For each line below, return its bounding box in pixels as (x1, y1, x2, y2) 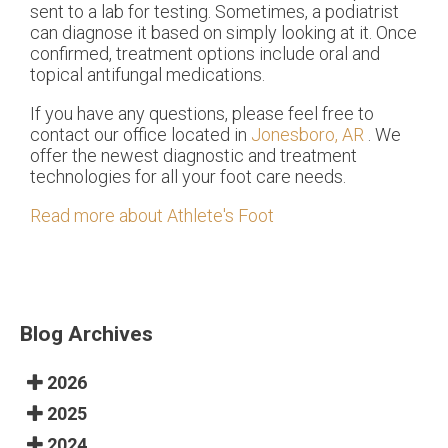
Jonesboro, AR (251, 124, 364, 146)
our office (94, 124, 167, 146)
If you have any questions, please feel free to (30, 103, 374, 125)
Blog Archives (20, 321, 153, 347)
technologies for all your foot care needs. (30, 166, 346, 188)
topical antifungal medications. (30, 64, 265, 86)
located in (167, 124, 251, 146)
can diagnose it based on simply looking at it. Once (30, 22, 417, 44)
